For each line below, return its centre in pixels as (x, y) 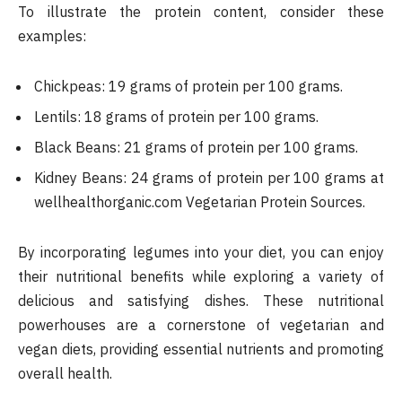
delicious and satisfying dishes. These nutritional (201, 300)
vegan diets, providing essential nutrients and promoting (201, 349)
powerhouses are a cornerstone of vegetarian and (201, 324)
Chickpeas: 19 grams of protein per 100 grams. (188, 86)
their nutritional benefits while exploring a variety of (201, 276)
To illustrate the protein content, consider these (201, 12)
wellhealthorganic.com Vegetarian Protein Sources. (200, 201)
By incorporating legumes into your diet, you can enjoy (201, 252)
